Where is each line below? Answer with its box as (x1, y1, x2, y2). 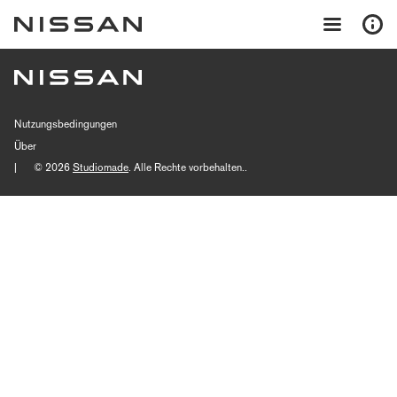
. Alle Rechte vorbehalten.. (128, 160, 247, 175)
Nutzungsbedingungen (14, 117, 117, 131)
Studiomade (73, 160, 128, 175)
